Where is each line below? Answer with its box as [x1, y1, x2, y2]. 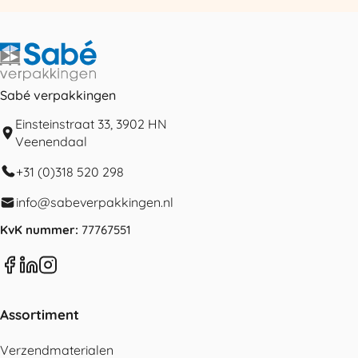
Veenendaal [15, 133, 87, 149]
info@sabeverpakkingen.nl [16, 194, 173, 210]
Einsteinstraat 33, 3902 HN [15, 115, 167, 132]
